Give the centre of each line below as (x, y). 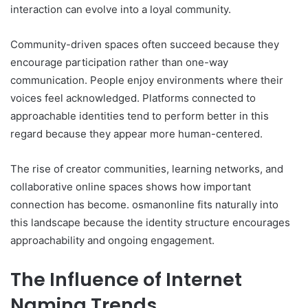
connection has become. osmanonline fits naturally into (144, 204)
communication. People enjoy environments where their (147, 80)
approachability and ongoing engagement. (112, 240)
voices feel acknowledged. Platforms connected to (133, 98)
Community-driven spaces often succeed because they (145, 44)
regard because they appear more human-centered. (136, 133)
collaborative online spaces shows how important (131, 186)
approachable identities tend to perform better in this (140, 115)
